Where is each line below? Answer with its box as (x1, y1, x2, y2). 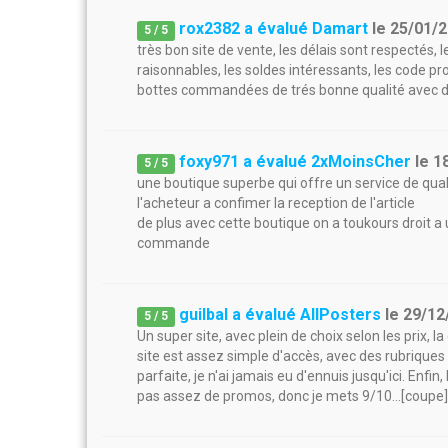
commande (137, 235, 210, 251)
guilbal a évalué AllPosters (179, 305, 382, 324)
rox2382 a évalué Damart (179, 19, 369, 38)
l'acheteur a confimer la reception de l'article (137, 195, 415, 211)
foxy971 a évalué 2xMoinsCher (179, 152, 412, 171)
